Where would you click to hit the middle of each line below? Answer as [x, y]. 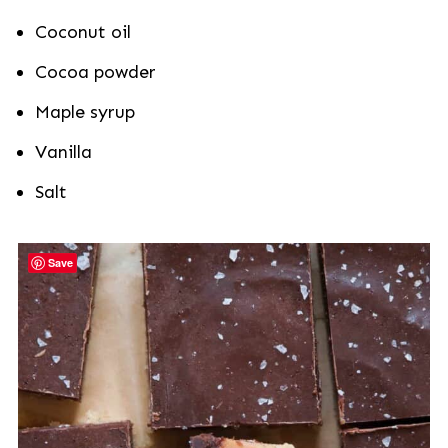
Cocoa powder [95, 72]
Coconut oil [82, 32]
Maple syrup [84, 112]
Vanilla [63, 152]
